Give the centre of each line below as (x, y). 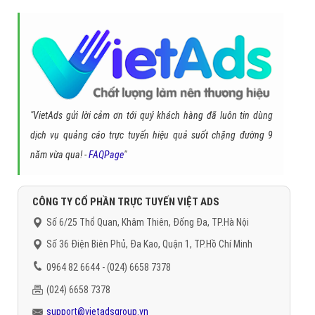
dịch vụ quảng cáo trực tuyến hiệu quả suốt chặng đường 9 (152, 135)
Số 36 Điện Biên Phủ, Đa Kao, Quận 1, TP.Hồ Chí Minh (149, 244)
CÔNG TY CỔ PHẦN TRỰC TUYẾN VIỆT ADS (126, 202)
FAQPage (106, 155)
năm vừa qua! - (59, 155)
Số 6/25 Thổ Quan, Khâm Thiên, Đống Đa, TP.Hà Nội (148, 223)
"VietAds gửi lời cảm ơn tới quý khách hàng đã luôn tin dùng (152, 116)
